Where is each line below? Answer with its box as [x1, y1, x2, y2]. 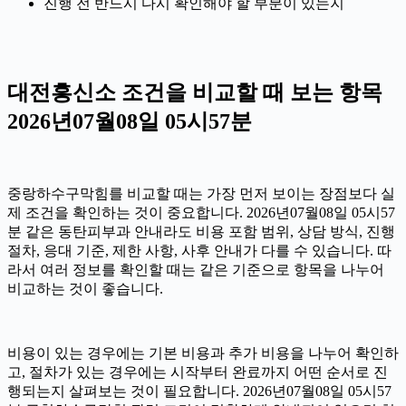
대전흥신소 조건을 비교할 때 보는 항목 [7, 81, 382, 105]
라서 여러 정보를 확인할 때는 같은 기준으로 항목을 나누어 [7, 262, 384, 278]
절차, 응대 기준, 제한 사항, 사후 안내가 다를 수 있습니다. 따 [7, 243, 391, 259]
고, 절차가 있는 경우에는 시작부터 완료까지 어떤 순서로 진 [7, 364, 388, 381]
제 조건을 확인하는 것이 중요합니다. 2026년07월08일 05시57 [7, 205, 395, 221]
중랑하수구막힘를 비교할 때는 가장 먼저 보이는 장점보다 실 [7, 186, 395, 202]
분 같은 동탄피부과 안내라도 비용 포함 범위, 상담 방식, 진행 [7, 224, 395, 240]
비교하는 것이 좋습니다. [7, 281, 163, 297]
